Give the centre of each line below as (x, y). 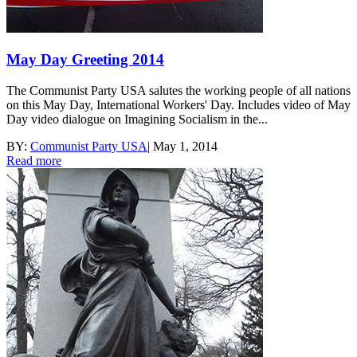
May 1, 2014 (185, 146)
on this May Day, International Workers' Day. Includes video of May (178, 104)
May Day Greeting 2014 (85, 60)
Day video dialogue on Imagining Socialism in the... (137, 119)
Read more (34, 160)
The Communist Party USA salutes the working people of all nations (178, 90)
